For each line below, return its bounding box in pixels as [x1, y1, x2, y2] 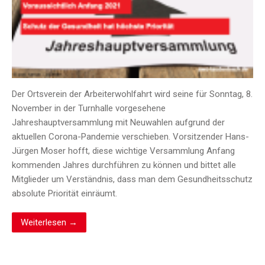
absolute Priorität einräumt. [12, 188, 117, 199]
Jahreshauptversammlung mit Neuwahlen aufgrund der [12, 117, 225, 128]
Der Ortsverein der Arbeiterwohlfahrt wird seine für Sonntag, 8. [12, 89, 253, 100]
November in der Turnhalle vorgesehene [12, 103, 166, 114]
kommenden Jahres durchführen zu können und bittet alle [12, 160, 236, 171]
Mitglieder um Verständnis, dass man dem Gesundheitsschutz [12, 174, 253, 185]
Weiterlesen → [21, 217, 77, 228]
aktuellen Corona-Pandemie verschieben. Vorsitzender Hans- [12, 131, 249, 143]
